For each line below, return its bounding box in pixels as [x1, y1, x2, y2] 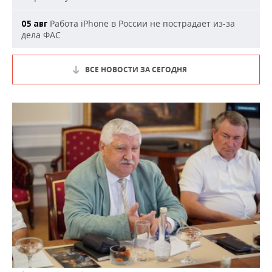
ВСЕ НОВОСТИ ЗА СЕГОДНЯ [85, 64, 187, 75]
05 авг [21, 18, 47, 29]
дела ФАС [21, 29, 61, 41]
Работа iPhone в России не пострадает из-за [47, 18, 235, 29]
